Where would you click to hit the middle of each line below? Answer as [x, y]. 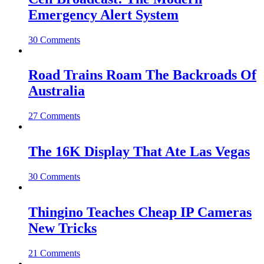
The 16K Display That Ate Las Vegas [139, 152]
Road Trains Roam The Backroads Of [142, 75]
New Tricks [62, 228]
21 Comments [54, 253]
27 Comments [54, 116]
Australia [57, 91]
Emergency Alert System [103, 14]
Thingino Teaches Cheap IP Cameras [140, 212]
